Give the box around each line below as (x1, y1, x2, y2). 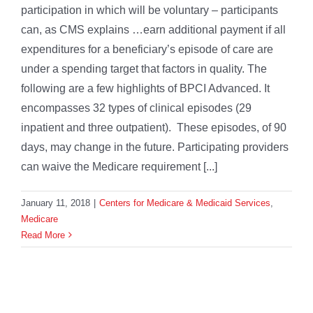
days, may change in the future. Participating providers (21, 140, 289, 153)
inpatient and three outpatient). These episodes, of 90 (21, 121, 286, 133)
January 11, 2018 (21, 197, 90, 208)
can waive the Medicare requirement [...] (21, 160, 217, 173)
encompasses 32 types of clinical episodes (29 (21, 101, 252, 114)
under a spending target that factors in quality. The (21, 62, 267, 75)
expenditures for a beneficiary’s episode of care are (21, 43, 273, 55)
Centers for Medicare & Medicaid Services (99, 197, 270, 208)
